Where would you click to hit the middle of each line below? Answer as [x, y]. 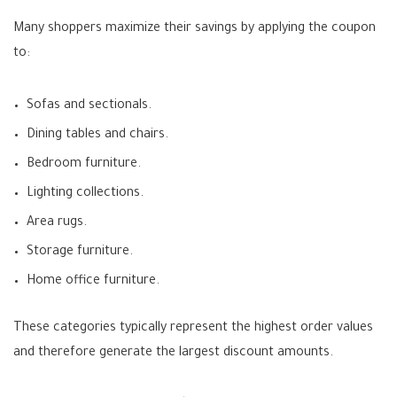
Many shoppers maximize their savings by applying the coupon [195, 29]
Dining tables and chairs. [97, 135]
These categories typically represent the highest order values [193, 328]
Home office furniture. [93, 281]
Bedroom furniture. [84, 164]
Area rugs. [57, 223]
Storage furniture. [80, 252]
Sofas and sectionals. [89, 106]
